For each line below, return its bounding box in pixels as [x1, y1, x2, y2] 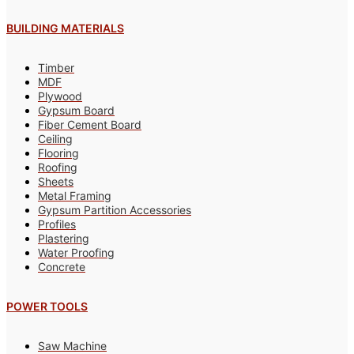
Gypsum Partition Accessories [38, 202, 191, 217]
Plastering [38, 231, 89, 245]
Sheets [38, 174, 73, 188]
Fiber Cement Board [38, 117, 141, 131]
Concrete [38, 259, 85, 273]
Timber [38, 60, 74, 74]
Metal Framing [38, 188, 111, 202]
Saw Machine [38, 338, 107, 352]
